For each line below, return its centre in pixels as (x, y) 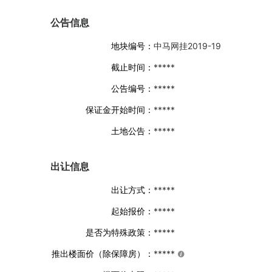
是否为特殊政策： (120, 232)
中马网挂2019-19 (187, 46)
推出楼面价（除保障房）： (103, 253)
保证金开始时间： (120, 110)
